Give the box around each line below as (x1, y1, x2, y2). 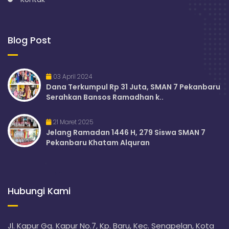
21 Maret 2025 (52, 117, 93, 126)
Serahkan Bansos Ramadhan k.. (46, 91, 164, 102)
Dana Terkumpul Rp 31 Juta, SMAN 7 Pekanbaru (46, 81, 220, 92)
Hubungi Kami (8, 184, 71, 197)
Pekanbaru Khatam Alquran (46, 137, 150, 148)
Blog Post (8, 33, 51, 47)
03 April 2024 (52, 72, 92, 81)
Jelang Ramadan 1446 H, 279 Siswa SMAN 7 (46, 127, 205, 138)
